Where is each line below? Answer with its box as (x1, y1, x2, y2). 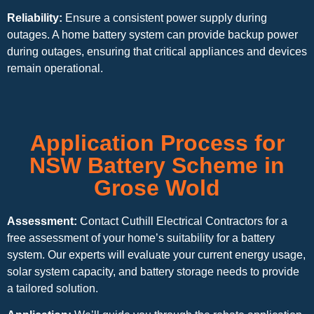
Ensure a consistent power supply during (62, 11, 267, 24)
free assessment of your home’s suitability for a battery (7, 231, 275, 244)
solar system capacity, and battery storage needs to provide (7, 265, 299, 278)
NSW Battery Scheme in (29, 152, 285, 178)
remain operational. (7, 62, 103, 74)
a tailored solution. (7, 282, 98, 294)
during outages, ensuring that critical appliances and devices (7, 45, 307, 57)
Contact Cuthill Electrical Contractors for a (77, 214, 287, 227)
